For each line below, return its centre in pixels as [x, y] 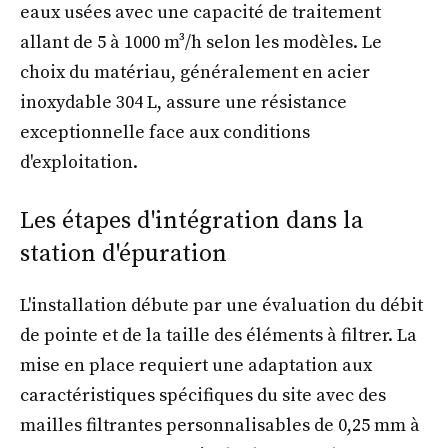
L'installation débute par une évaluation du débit [221, 306]
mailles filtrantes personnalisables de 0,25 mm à [220, 426]
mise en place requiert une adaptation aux [196, 366]
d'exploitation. [79, 163]
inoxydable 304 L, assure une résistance [183, 103]
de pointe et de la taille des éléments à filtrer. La [218, 336]
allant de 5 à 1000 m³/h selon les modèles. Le [201, 43]
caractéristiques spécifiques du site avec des [203, 396]
